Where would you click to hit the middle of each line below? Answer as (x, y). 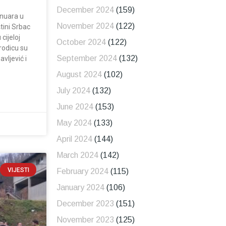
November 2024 (85, 26)
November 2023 (85, 220)
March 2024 (77, 155)
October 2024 (81, 42)
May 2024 (74, 123)
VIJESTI (18, 170)
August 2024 (79, 75)
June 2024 (75, 107)
